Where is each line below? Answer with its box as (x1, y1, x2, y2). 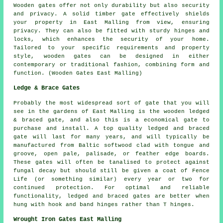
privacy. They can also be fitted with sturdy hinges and (13, 27, 210, 34)
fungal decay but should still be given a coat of (13, 167, 192, 174)
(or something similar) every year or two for (27, 176, 210, 182)
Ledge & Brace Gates (13, 84, 80, 92)
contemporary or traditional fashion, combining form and (13, 61, 210, 68)
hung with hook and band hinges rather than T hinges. (13, 201, 195, 208)
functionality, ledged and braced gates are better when (13, 193, 210, 199)
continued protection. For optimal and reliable (13, 184, 210, 191)
